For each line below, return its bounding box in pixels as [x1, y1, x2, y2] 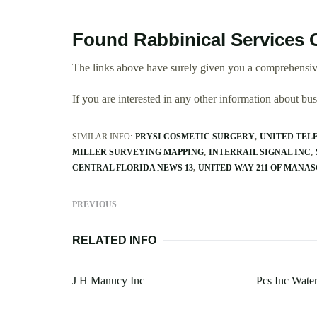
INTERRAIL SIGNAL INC [209, 146, 311, 157]
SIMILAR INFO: [72, 131, 132, 142]
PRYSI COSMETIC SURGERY [135, 131, 255, 142]
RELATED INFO [72, 234, 156, 246]
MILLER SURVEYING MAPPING [72, 146, 204, 157]
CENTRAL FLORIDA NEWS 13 [72, 162, 193, 173]
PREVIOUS [72, 199, 117, 209]
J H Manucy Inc [72, 274, 144, 287]
